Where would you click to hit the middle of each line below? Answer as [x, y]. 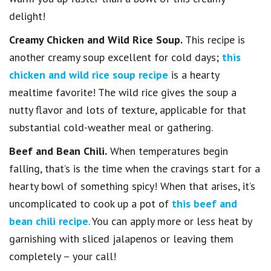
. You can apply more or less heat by [170, 221]
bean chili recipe [49, 221]
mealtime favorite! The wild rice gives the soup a [123, 92]
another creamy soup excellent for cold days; [116, 57]
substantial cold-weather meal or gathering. [111, 127]
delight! [27, 16]
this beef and [204, 203]
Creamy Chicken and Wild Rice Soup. [96, 39]
